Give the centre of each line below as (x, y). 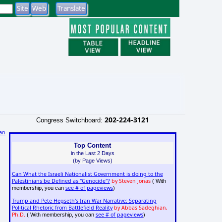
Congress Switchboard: (70, 120)
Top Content (93, 145)
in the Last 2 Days (92, 153)
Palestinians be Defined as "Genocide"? (61, 181)
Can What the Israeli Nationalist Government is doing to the (87, 174)
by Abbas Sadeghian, (140, 208)
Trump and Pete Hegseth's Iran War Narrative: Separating (84, 201)
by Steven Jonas (131, 181)
